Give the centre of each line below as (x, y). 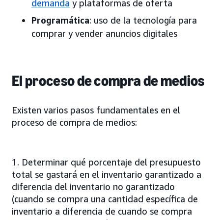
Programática (60, 20)
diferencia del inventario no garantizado (93, 186)
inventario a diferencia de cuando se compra (102, 211)
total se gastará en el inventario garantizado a (107, 174)
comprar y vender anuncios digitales (104, 33)
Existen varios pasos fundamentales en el (96, 110)
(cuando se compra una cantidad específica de (105, 199)
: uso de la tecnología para (143, 20)
